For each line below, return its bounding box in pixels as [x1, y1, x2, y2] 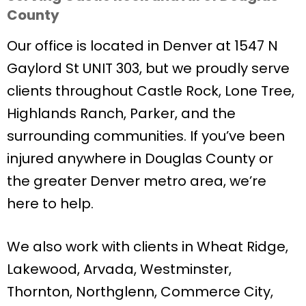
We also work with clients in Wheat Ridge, [7, 236, 288, 256]
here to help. [7, 193, 94, 213]
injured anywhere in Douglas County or [7, 148, 273, 168]
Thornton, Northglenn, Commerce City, [7, 281, 273, 301]
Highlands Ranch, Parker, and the [7, 103, 236, 123]
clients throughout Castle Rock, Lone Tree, [7, 81, 294, 100]
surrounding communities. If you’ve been [7, 126, 285, 145]
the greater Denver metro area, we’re [7, 171, 266, 191]
